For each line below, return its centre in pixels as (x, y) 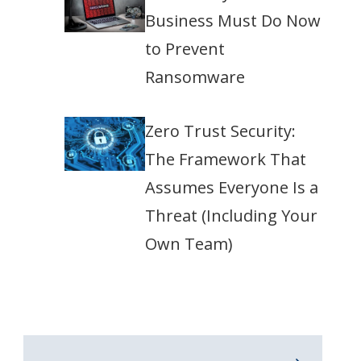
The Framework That (226, 160)
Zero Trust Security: (220, 131)
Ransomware (195, 77)
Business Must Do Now (233, 21)
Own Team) (189, 244)
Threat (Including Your (231, 216)
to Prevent (185, 49)
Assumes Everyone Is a (232, 188)
